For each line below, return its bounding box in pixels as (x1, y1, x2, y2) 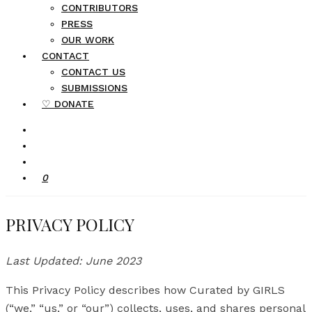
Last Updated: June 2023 (6, 253, 141, 267)
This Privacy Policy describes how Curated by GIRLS (6, 283, 285, 297)
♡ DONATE (42, 98, 94, 109)
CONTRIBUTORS (61, 2, 138, 13)
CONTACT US (61, 66, 125, 77)
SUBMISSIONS (61, 82, 127, 93)
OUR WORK (61, 34, 114, 45)
